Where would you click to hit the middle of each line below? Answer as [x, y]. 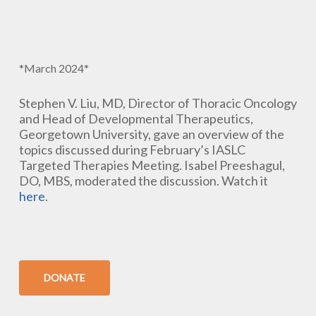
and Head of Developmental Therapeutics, [136, 119]
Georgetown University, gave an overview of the [151, 134]
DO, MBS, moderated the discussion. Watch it [143, 181]
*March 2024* [54, 68]
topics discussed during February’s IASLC [132, 150]
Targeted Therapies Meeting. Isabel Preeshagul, [152, 165]
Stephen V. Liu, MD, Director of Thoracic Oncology [158, 103]
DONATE [64, 278]
